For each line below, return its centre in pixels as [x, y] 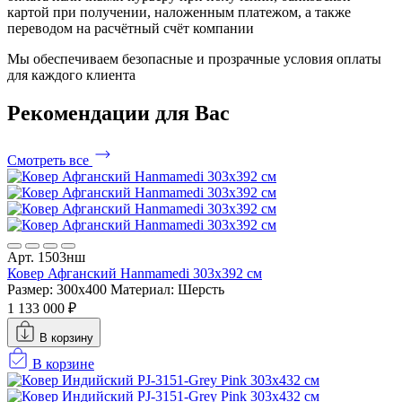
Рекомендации [81, 113]
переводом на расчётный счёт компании [131, 28]
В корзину [66, 337]
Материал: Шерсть [167, 289]
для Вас [192, 113]
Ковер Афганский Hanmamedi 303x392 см [135, 273]
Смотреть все [50, 160]
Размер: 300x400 [57, 289]
